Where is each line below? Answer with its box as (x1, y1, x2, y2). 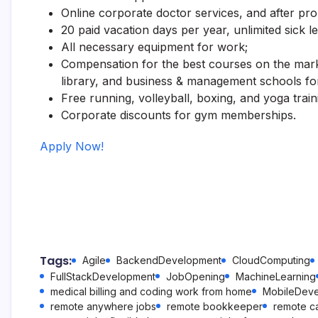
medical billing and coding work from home (50, 285, 252, 297)
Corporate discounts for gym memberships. (61, 108, 296, 122)
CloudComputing (232, 254, 310, 266)
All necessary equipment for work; (61, 40, 248, 54)
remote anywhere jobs (50, 300, 156, 312)
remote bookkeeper (167, 300, 263, 312)
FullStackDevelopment (50, 270, 155, 283)
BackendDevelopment (116, 254, 221, 266)
